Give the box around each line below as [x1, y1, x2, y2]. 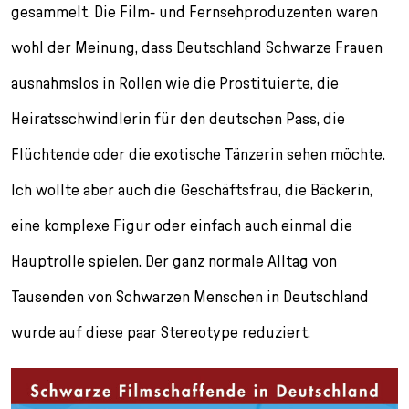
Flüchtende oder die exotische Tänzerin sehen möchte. [11, 143, 385, 163]
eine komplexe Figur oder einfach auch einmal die [11, 215, 352, 235]
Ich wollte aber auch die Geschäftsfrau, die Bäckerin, [11, 179, 372, 199]
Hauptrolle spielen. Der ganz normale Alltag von [11, 250, 337, 270]
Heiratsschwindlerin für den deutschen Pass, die [11, 108, 345, 128]
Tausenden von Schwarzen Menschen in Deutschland [11, 286, 369, 306]
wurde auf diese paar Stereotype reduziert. [11, 321, 310, 341]
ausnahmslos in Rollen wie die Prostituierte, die [11, 72, 339, 92]
